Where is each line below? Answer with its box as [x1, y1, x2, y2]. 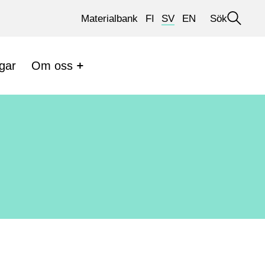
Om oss [31, 59, 73, 72]
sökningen [209, 34, 258, 46]
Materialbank [80, 12, 138, 24]
